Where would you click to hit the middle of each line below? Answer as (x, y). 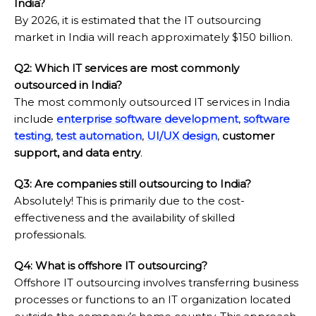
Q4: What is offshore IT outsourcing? (111, 266)
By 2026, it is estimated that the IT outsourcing (138, 20)
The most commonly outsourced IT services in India (152, 102)
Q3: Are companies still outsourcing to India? (133, 184)
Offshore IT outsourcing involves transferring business (156, 283)
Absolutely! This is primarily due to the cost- (129, 201)
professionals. (50, 235)
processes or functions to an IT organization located (152, 300)
